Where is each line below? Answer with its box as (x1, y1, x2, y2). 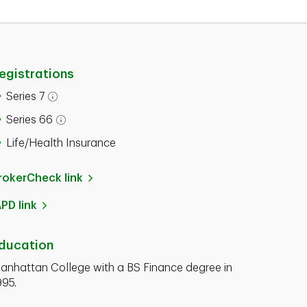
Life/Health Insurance (5, 138, 116, 149)
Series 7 (5, 91, 45, 102)
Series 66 (5, 114, 53, 125)
